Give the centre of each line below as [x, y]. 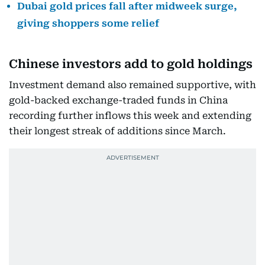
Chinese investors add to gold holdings [131, 64]
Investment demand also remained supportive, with [132, 85]
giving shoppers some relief [88, 23]
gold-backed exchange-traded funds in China [118, 100]
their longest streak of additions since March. [117, 131]
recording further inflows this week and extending [130, 116]
